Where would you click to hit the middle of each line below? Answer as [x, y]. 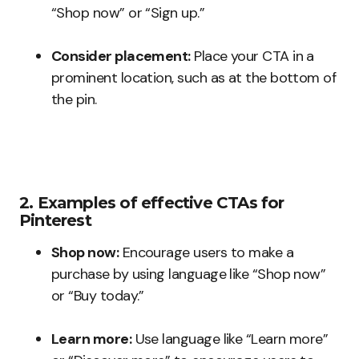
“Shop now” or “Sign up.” [128, 13]
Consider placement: [121, 56]
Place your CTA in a [252, 56]
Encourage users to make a [206, 253]
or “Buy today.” [98, 296]
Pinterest [55, 221]
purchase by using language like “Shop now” [189, 274]
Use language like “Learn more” [230, 339]
